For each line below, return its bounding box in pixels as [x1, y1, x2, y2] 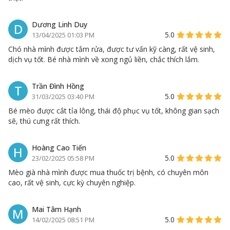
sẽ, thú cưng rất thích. [8, 116, 80, 126]
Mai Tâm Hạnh [32, 204, 81, 215]
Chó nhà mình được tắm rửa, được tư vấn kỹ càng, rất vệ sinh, [8, 44, 215, 54]
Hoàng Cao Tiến [32, 143, 86, 153]
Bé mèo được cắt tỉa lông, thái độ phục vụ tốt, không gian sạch [8, 106, 219, 116]
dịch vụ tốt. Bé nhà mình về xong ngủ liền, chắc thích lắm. [8, 54, 199, 65]
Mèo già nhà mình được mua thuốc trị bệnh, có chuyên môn [8, 167, 208, 178]
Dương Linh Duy [32, 20, 87, 30]
